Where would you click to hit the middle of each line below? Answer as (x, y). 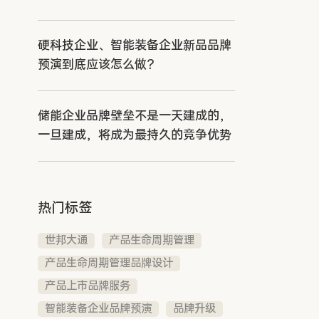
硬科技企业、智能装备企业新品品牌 (135, 45)
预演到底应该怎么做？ (99, 64)
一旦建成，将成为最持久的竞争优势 (135, 135)
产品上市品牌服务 (88, 286)
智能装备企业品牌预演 (99, 308)
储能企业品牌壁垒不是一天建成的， (135, 116)
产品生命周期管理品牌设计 (109, 263)
